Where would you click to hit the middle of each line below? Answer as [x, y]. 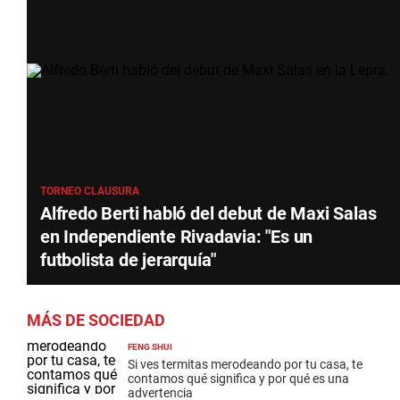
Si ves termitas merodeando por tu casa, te [245, 364]
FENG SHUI [150, 346]
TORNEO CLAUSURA [90, 191]
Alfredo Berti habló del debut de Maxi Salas [208, 213]
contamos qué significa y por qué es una [238, 378]
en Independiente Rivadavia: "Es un [177, 236]
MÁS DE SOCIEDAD [96, 320]
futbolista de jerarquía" [129, 259]
